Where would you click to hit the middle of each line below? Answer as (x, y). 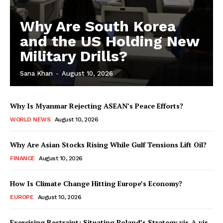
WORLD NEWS (30, 119)
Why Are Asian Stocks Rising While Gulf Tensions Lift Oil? (108, 144)
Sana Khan (36, 73)
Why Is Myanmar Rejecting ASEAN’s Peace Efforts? (97, 106)
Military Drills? (74, 56)
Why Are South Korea (98, 26)
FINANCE (22, 158)
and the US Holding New (110, 41)
